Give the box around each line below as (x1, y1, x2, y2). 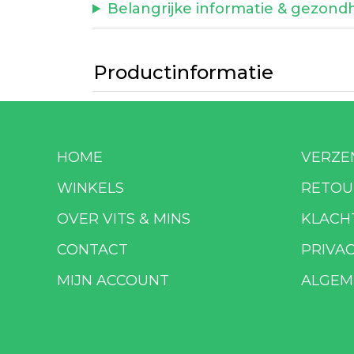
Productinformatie (93, 61, 273, 84)
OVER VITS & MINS (57, 210, 190, 228)
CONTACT (57, 241, 128, 258)
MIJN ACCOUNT (57, 272, 169, 289)
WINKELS (57, 179, 124, 197)
